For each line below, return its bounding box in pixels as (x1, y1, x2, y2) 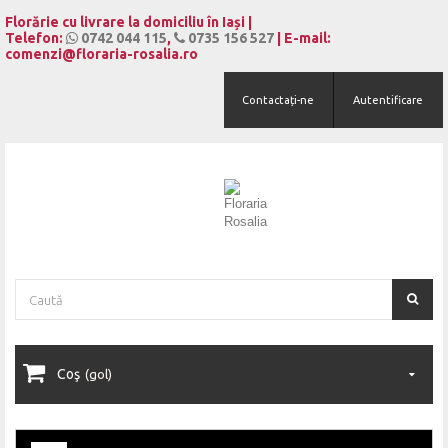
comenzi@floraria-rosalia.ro (5, 46, 198, 62)
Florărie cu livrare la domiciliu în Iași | (5, 14, 252, 30)
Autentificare (353, 94, 424, 106)
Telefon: (5, 30, 66, 46)
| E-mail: (274, 30, 331, 46)
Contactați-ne (242, 94, 315, 106)
